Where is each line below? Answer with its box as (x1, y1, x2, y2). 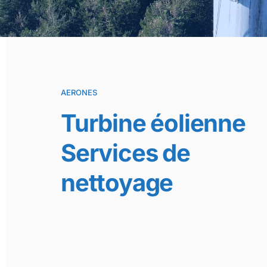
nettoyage (61, 168, 173, 197)
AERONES (61, 88, 97, 97)
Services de (61, 138, 190, 167)
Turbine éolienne (61, 108, 246, 138)
